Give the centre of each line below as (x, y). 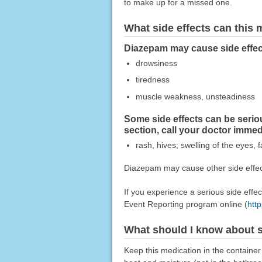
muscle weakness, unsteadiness (195, 97)
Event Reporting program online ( (185, 204)
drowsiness (156, 63)
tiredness (152, 80)
